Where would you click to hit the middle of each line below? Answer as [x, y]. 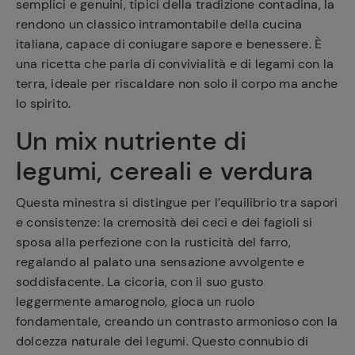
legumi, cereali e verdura [165, 171]
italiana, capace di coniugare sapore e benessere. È [169, 44]
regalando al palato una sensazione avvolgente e [160, 261]
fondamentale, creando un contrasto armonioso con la [177, 321]
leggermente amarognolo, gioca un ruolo [136, 301]
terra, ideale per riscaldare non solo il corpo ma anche [177, 83]
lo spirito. [44, 103]
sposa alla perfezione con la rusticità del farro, [153, 242]
